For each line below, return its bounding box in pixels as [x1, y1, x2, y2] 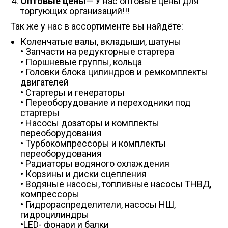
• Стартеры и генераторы [20, 87, 125, 98]
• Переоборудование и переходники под [20, 97, 191, 108]
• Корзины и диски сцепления [20, 168, 147, 179]
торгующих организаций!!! [20, 6, 130, 16]
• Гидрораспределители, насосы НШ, [20, 199, 176, 210]
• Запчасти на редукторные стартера [20, 46, 174, 57]
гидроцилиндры [20, 209, 89, 220]
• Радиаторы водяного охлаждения [20, 158, 169, 169]
